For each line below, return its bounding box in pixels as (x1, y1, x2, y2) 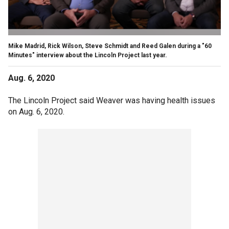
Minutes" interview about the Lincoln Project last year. (8, 51, 167, 59)
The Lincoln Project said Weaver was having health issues (8, 95, 215, 105)
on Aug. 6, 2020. (8, 106, 64, 117)
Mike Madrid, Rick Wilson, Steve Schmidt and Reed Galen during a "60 (8, 42, 212, 50)
